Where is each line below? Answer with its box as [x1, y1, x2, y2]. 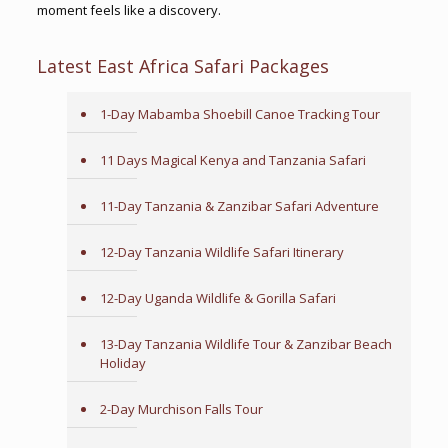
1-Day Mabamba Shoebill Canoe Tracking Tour [99, 105, 380, 123]
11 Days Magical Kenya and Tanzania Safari [99, 151, 366, 169]
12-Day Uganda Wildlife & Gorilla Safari [99, 289, 336, 307]
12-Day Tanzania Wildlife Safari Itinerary [99, 243, 344, 261]
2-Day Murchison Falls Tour [99, 400, 263, 418]
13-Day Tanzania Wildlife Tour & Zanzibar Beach [99, 335, 392, 353]
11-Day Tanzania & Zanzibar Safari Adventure [99, 197, 379, 215]
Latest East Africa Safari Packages [36, 54, 329, 78]
